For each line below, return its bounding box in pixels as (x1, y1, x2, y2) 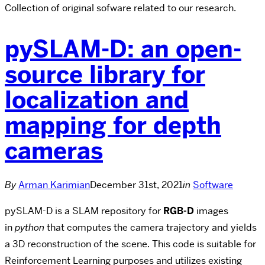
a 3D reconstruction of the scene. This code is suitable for (5, 237, 256, 250)
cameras (5, 135, 103, 166)
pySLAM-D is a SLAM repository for (5, 204, 163, 217)
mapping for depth (5, 109, 221, 141)
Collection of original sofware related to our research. (5, 2, 236, 15)
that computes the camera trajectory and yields (44, 221, 257, 234)
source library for (5, 59, 205, 90)
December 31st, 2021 (90, 178, 183, 191)
